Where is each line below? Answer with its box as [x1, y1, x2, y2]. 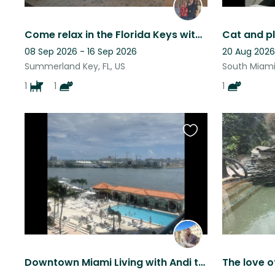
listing [182, 158, 210, 173]
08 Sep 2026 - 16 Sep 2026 [25, 45, 137, 58]
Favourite [182, 129, 228, 144]
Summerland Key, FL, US [25, 60, 125, 72]
